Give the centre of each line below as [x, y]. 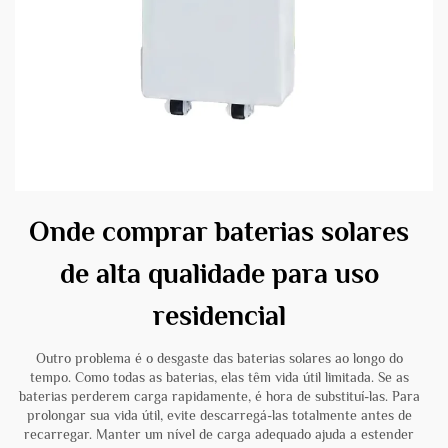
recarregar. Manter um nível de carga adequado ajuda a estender [219, 434]
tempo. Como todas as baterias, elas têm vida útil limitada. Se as [219, 377]
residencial [219, 316]
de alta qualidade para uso [219, 274]
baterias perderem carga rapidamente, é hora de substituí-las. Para [219, 396]
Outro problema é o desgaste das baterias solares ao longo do [219, 358]
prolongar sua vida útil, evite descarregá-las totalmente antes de [219, 415]
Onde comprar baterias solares [219, 232]
